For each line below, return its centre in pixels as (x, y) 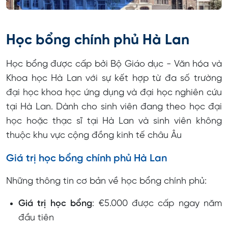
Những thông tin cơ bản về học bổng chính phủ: (108, 182)
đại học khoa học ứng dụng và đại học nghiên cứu (114, 93)
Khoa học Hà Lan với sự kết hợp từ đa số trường (114, 79)
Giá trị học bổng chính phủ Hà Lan (87, 159)
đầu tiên (36, 218)
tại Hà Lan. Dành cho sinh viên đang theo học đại (114, 107)
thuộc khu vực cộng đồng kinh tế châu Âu (94, 136)
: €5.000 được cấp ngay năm (157, 204)
